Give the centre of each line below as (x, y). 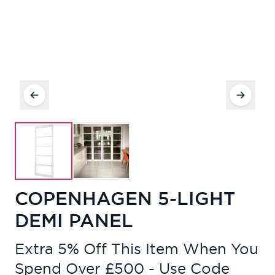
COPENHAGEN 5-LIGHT (125, 199)
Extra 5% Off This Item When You (137, 249)
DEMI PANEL (74, 221)
